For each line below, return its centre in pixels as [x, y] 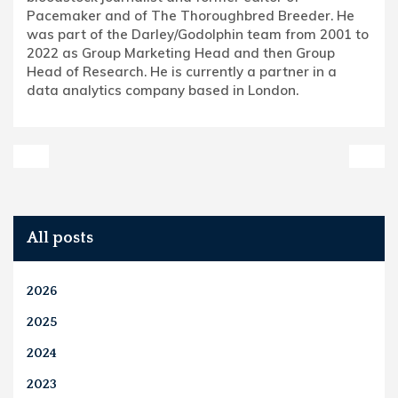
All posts [60, 238]
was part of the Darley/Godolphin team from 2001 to [198, 34]
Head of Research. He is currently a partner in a [182, 71]
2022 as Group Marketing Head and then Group [181, 52]
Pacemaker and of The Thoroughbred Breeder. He [191, 15]
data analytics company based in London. [163, 90]
